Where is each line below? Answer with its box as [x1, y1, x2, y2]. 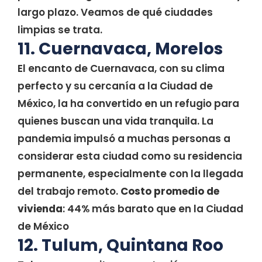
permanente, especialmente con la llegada [18, 167, 243, 181]
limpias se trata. [18, 23, 102, 37]
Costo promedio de [120, 184, 219, 198]
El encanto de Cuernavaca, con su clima [18, 61, 225, 75]
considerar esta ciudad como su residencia [18, 149, 242, 163]
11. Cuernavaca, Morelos [18, 37, 223, 60]
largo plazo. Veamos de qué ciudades [18, 5, 213, 19]
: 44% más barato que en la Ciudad [63, 202, 243, 216]
